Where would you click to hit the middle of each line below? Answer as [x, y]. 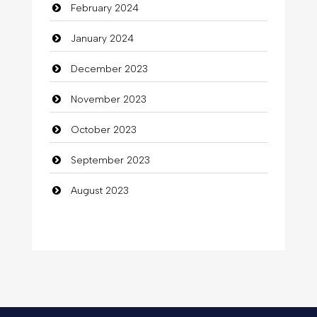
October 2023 [103, 129]
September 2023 [110, 160]
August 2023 [99, 190]
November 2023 [108, 99]
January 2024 [102, 38]
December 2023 [109, 69]
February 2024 [104, 8]
